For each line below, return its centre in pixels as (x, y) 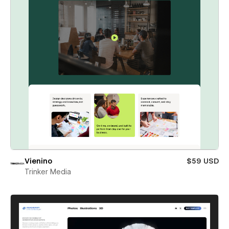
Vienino (38, 161)
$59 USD (203, 161)
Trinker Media (48, 172)
